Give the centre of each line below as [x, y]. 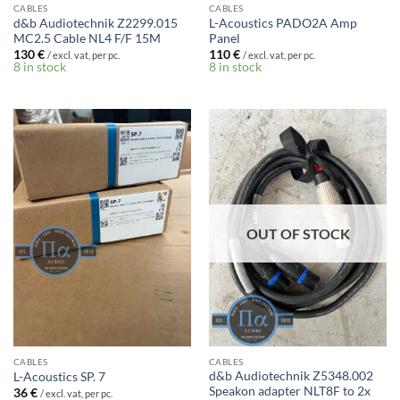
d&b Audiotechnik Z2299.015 [95, 23]
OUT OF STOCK [298, 233]
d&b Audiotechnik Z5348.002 [291, 376]
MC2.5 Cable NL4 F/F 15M [87, 38]
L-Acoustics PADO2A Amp [283, 23]
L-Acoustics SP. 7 [59, 377]
